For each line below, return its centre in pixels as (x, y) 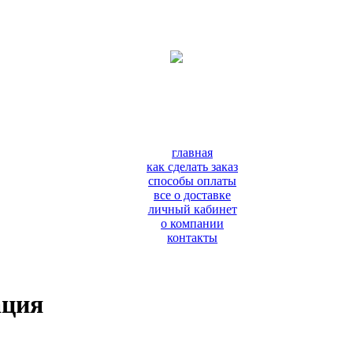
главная (192, 152)
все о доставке (192, 195)
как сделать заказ (192, 167)
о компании (192, 223)
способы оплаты (192, 181)
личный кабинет (192, 209)
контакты (192, 238)
